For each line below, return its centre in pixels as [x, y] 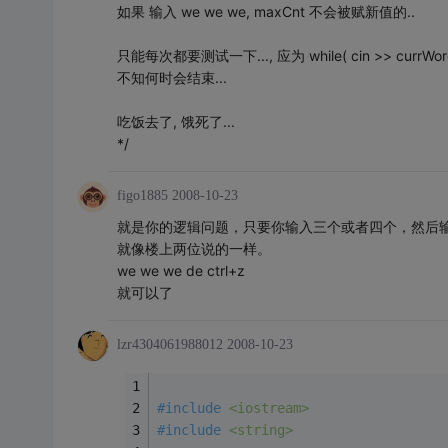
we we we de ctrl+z [180, 270]
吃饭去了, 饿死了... [175, 121]
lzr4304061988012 [169, 344]
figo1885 [142, 195]
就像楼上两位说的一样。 [193, 248]
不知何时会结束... [171, 77]
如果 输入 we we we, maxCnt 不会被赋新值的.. [265, 11]
